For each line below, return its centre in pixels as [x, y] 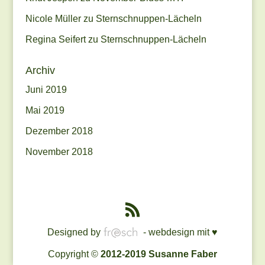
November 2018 [59, 152]
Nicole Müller [53, 19]
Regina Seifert [55, 40]
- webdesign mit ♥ [179, 232]
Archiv [40, 71]
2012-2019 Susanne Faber [159, 254]
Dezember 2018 [59, 131]
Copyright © [74, 254]
